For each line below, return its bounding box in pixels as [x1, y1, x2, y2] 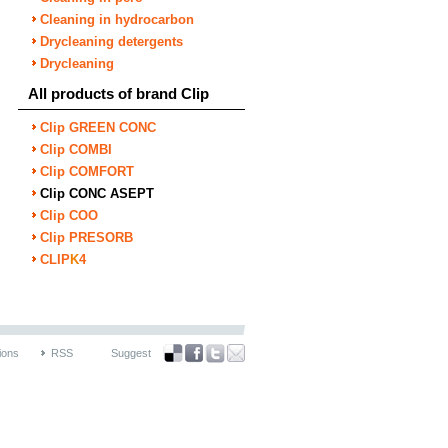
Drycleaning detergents [40, 34, 183, 49]
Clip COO [40, 208, 98, 223]
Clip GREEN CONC [40, 120, 156, 135]
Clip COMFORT [40, 164, 134, 179]
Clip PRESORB [40, 230, 133, 245]
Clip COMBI [40, 142, 112, 157]
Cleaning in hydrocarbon [40, 12, 194, 27]
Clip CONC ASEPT [40, 186, 154, 201]
